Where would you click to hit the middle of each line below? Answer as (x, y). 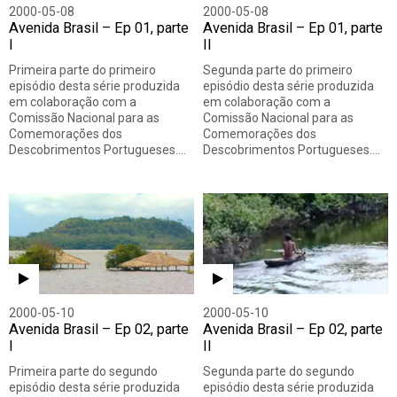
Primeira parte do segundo (83, 372)
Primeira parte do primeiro (82, 70)
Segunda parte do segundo (279, 372)
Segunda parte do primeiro (278, 70)
